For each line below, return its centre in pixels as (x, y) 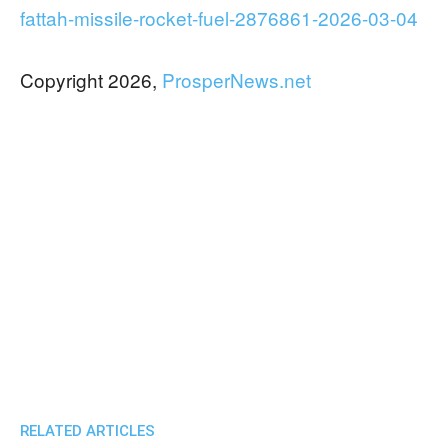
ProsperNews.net (236, 79)
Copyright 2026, (91, 79)
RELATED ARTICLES (87, 431)
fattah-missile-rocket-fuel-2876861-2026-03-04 (219, 17)
